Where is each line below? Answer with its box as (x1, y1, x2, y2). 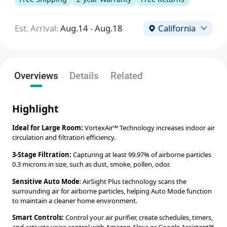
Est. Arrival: (14, 22, 58, 34)
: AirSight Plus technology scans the (79, 176, 186, 186)
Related (110, 69, 143, 82)
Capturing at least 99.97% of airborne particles (72, 149, 211, 159)
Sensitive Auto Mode (12, 176, 80, 186)
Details (69, 69, 99, 82)
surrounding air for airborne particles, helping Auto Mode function (12, 186, 212, 196)
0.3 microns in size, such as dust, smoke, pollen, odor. (12, 159, 170, 169)
